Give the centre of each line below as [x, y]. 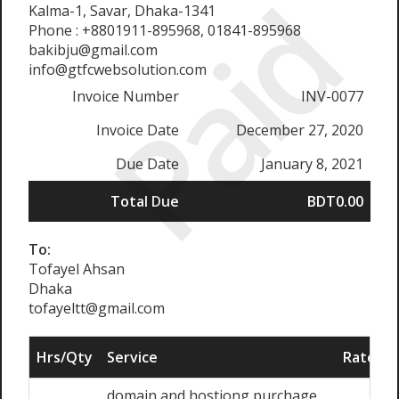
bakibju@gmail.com [93, 50]
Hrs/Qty [65, 357]
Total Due [145, 201]
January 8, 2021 [312, 164]
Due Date [147, 164]
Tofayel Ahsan [77, 269]
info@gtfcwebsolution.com [118, 69]
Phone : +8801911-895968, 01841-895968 [165, 30]
